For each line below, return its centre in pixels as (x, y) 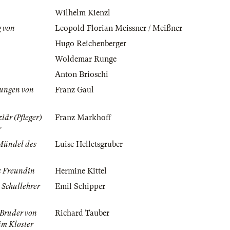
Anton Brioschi (82, 75)
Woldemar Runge (86, 59)
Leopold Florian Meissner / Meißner (119, 28)
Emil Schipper (80, 187)
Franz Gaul (74, 90)
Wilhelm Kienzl (83, 13)
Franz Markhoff (83, 118)
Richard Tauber (82, 213)
